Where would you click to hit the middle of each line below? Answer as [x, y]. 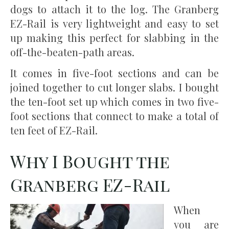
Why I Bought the [90, 161]
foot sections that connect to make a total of [114, 116]
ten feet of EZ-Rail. [54, 130]
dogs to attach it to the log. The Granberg [114, 9]
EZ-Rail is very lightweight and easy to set [114, 24]
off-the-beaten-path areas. [72, 52]
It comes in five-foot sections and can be [114, 73]
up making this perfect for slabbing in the [114, 38]
